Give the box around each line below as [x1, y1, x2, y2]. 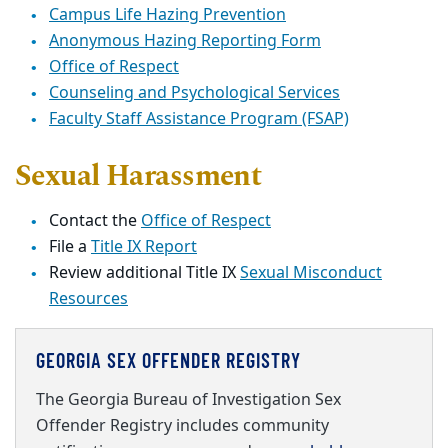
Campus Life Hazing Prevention [49, 2, 286, 27]
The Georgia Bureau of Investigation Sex [36, 387, 341, 412]
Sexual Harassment [15, 154, 262, 198]
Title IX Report [91, 234, 197, 259]
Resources [49, 286, 128, 311]
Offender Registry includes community [36, 413, 329, 438]
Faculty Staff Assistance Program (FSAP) [49, 106, 349, 131]
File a [49, 234, 91, 259]
